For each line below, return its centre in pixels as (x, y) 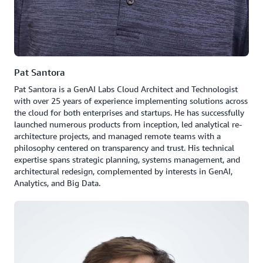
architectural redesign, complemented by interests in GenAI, (123, 171)
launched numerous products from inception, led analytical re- (128, 124)
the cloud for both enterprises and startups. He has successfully (129, 113)
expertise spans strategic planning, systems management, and (127, 160)
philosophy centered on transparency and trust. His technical (124, 148)
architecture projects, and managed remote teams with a (117, 136)
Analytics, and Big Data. (57, 183)
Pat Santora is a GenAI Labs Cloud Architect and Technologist (126, 89)
